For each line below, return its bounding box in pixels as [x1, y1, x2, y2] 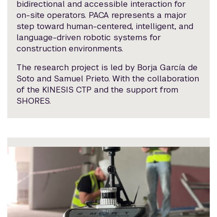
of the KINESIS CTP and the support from [16, 84, 179, 95]
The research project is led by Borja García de [16, 62, 198, 73]
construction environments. [16, 43, 124, 54]
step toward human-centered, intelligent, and [16, 21, 194, 32]
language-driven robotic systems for [16, 32, 161, 43]
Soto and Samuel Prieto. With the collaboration [16, 73, 200, 84]
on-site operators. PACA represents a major [16, 10, 187, 21]
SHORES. [16, 95, 51, 107]
